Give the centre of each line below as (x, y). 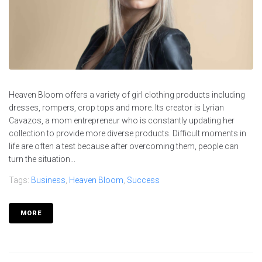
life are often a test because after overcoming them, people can (124, 146)
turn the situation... (42, 159)
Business (48, 180)
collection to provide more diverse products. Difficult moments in (127, 133)
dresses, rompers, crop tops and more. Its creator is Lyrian (116, 107)
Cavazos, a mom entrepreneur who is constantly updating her (122, 120)
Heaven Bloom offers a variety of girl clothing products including (127, 94)
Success (143, 180)
